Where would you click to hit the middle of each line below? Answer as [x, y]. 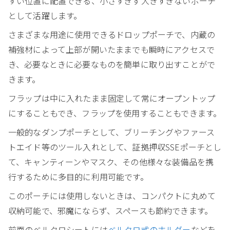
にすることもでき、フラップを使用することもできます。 [115, 113]
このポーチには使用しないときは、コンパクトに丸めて [112, 195]
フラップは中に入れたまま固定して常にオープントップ [112, 98]
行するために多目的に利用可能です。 [78, 176]
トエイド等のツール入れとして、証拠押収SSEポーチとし [115, 147]
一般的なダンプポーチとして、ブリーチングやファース [112, 132]
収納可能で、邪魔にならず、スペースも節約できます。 [110, 210]
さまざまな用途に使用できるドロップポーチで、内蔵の [112, 34]
